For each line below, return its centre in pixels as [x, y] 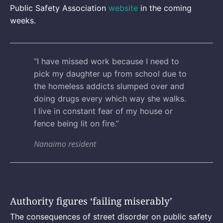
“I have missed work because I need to [107, 61]
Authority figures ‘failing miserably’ [91, 201]
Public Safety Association [58, 8]
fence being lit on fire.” [76, 123]
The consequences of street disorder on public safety [111, 217]
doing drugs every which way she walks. [110, 98]
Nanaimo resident [65, 144]
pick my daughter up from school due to [110, 73]
